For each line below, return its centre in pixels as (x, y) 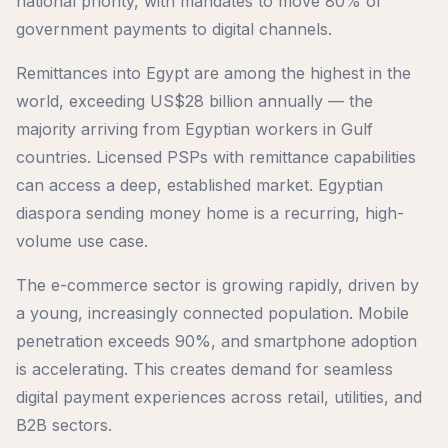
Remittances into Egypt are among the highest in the (213, 73)
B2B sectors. (64, 425)
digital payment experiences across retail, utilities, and (219, 397)
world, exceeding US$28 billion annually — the (194, 101)
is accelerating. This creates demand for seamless (204, 369)
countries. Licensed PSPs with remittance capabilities (216, 157)
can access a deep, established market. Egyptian (199, 185)
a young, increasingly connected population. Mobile (212, 313)
